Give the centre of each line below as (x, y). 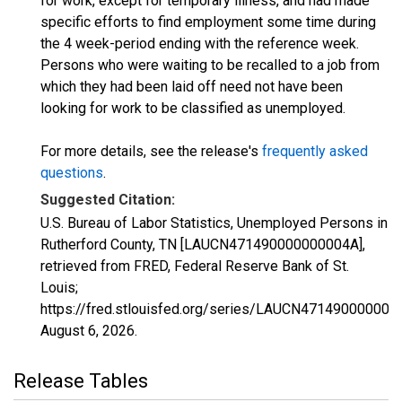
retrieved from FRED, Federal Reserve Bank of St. (195, 266)
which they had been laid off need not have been (192, 87)
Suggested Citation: (108, 200)
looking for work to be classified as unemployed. (193, 108)
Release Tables (81, 381)
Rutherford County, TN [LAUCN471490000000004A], (203, 245)
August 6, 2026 (87, 331)
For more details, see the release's (151, 151)
